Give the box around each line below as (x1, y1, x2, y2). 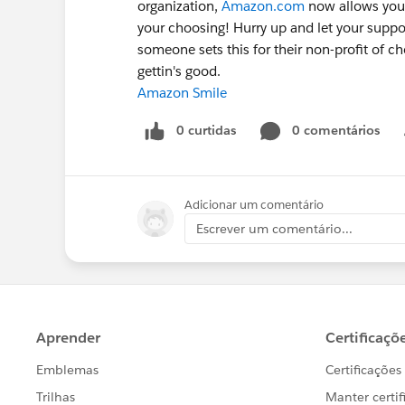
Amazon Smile (137, 84, 227, 101)
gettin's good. (137, 62, 221, 80)
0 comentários (292, 122, 380, 138)
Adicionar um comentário (184, 196, 324, 212)
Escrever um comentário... (196, 220, 353, 237)
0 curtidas (176, 122, 236, 138)
